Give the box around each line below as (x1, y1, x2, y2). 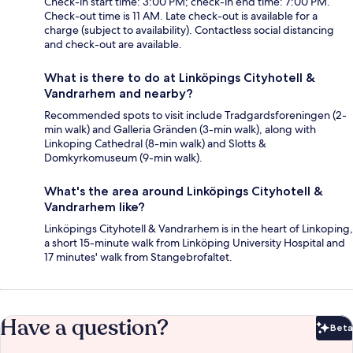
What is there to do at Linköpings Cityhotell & (44, 70, 315, 86)
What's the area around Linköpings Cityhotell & (44, 184, 323, 199)
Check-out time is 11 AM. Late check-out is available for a (44, 9, 318, 24)
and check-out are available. (44, 37, 182, 52)
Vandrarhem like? (44, 199, 145, 215)
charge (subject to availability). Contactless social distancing (44, 23, 334, 38)
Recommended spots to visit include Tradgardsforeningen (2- (44, 108, 347, 123)
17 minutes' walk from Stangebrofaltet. (44, 250, 232, 265)
